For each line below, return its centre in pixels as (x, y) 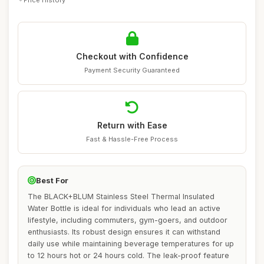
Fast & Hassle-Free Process (132, 139)
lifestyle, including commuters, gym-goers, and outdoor (128, 220)
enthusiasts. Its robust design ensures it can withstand (124, 232)
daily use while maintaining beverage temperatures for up (131, 244)
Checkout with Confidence (132, 56)
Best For (52, 180)
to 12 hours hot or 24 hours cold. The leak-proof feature (128, 255)
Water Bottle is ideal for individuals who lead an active (124, 208)
